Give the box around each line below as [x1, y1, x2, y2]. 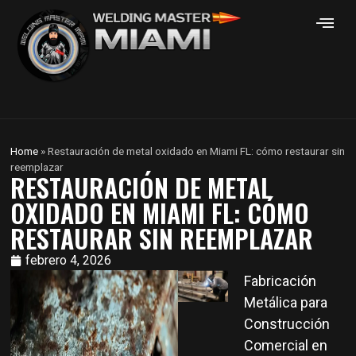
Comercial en [244, 337, 328, 354]
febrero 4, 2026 [25, 253, 112, 268]
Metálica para [244, 294, 328, 311]
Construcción [244, 315, 331, 332]
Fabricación [244, 273, 317, 289]
